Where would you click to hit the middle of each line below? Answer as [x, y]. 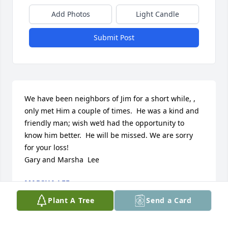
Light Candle [158, 14]
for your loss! [47, 148]
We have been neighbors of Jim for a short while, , [110, 99]
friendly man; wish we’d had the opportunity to [104, 123]
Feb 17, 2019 [46, 193]
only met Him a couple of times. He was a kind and [112, 111]
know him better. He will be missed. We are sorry [109, 135]
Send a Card [169, 200]
